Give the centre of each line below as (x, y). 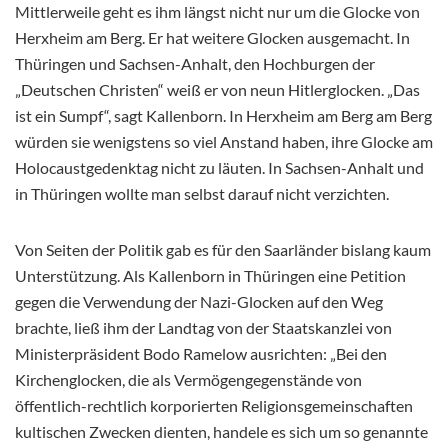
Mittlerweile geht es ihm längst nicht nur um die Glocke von (217, 12)
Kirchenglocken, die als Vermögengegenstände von (188, 380)
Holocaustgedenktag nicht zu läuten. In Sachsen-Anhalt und (219, 168)
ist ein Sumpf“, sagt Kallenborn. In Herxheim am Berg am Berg (223, 116)
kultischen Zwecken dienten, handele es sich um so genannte (221, 432)
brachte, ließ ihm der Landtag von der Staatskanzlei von (203, 328)
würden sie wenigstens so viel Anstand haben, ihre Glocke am (224, 142)
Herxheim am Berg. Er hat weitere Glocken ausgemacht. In (212, 38)
